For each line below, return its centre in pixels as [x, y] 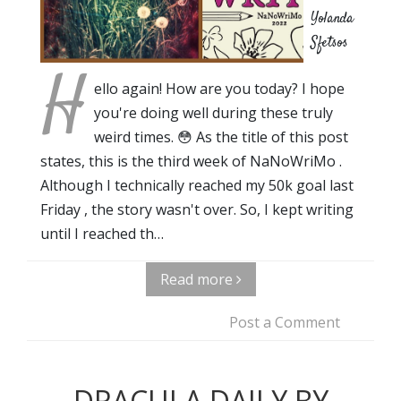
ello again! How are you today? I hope [219, 88]
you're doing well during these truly [213, 112]
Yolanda [332, 19]
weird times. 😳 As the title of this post [221, 137]
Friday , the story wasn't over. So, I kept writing [197, 209]
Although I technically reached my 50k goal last [197, 185]
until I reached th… [102, 233]
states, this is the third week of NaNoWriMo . [191, 161]
